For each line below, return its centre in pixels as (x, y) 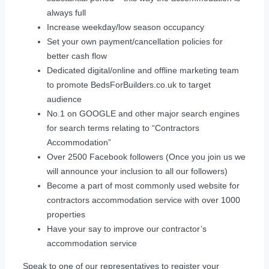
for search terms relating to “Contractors (123, 128)
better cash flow (77, 56)
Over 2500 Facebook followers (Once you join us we (146, 156)
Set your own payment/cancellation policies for (135, 41)
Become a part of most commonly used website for (143, 185)
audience (64, 99)
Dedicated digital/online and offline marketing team (143, 70)
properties (66, 214)
